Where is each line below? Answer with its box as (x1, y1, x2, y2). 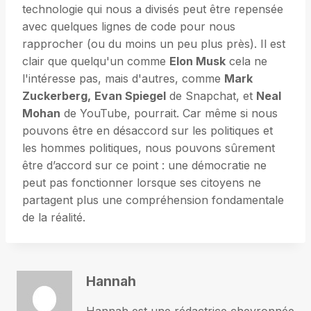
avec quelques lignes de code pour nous (22, 19, 235, 34)
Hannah (86, 273, 136, 290)
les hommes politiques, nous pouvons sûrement (22, 141, 275, 155)
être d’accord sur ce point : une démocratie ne (22, 158, 267, 173)
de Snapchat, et (166, 89, 256, 103)
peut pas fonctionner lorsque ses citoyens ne (22, 176, 261, 190)
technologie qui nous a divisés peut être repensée (22, 2, 283, 17)
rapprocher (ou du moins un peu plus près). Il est (22, 37, 285, 51)
